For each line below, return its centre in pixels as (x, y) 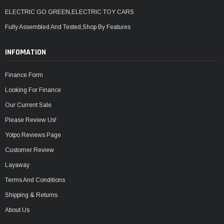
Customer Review (29, 150)
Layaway (17, 165)
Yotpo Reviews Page (33, 135)
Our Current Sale (28, 105)
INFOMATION (25, 52)
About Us (17, 210)
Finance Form (24, 75)
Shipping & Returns (31, 195)
